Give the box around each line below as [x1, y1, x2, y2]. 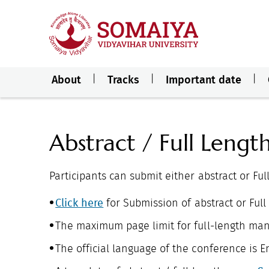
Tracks [107, 74, 139, 86]
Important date [165, 74, 241, 86]
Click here [55, 198, 104, 209]
